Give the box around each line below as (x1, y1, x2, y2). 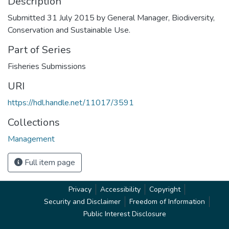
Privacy (68, 185, 91, 194)
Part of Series (8, 42, 71, 57)
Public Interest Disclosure (83, 209, 166, 219)
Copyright (149, 185, 180, 194)
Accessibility (100, 185, 141, 194)
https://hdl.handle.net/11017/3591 (8, 97, 134, 108)
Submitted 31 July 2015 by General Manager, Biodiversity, (8, 12, 215, 24)
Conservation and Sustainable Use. (8, 24, 130, 36)
